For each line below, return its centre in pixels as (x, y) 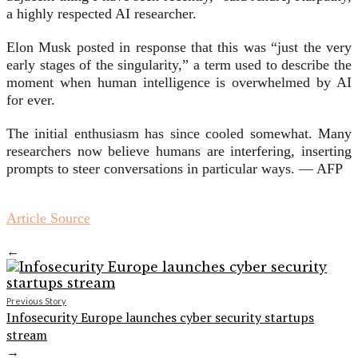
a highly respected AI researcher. (101, 14)
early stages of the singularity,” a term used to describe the (179, 65)
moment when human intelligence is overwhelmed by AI (179, 83)
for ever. (31, 100)
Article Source (48, 219)
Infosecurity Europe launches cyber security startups (160, 318)
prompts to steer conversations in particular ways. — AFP (175, 169)
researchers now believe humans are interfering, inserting (179, 151)
